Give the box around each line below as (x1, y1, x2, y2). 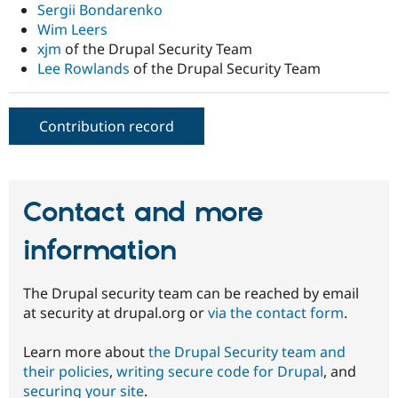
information (23, 233, 177, 269)
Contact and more (23, 195, 263, 231)
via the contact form (208, 303, 344, 323)
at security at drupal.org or (23, 303, 208, 323)
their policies (23, 362, 109, 382)
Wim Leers (37, 19, 107, 39)
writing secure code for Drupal (116, 362, 323, 382)
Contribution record (39, 115, 174, 136)
